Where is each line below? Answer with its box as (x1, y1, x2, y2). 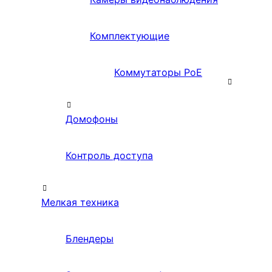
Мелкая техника (41, 196, 119, 209)
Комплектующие (90, 30, 169, 42)
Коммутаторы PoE (114, 66, 202, 79)
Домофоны (66, 113, 118, 126)
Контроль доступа (66, 149, 153, 162)
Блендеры (66, 233, 114, 245)
